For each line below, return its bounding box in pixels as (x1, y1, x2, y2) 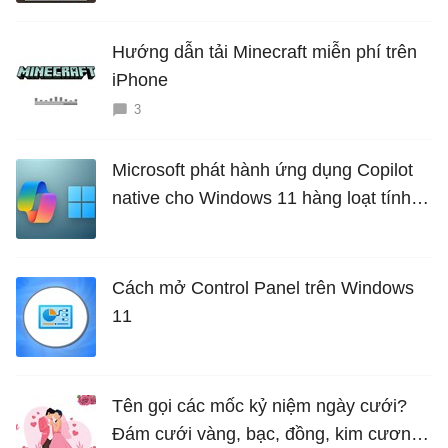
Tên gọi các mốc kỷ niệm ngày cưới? (112, 396, 407, 416)
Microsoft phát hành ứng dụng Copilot (112, 160, 413, 180)
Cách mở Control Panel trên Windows (112, 278, 414, 298)
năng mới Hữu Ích (112, 216, 257, 236)
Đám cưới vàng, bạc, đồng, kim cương (112, 424, 421, 444)
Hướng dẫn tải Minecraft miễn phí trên (112, 42, 417, 62)
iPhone (112, 70, 168, 90)
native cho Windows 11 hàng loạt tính (112, 188, 411, 208)
